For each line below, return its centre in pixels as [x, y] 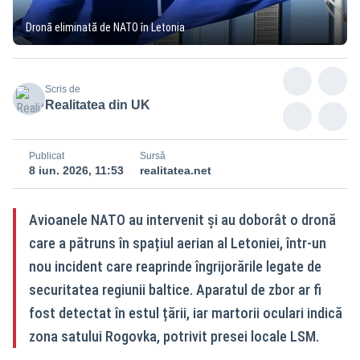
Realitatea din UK [98, 104]
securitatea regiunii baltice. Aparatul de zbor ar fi [175, 289]
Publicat [47, 155]
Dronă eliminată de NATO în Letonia [105, 27]
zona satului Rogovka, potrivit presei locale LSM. [174, 336]
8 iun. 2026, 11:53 [76, 170]
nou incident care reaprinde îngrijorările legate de [175, 266]
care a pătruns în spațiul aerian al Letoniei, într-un [178, 243]
